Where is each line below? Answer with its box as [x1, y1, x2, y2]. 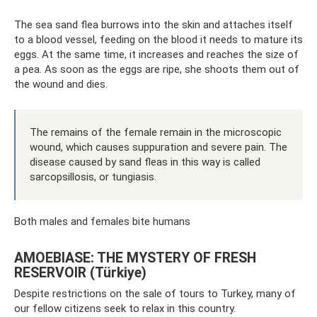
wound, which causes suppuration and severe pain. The [30, 141, 287, 154]
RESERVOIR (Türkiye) [14, 264, 146, 281]
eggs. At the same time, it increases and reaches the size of [14, 48, 299, 62]
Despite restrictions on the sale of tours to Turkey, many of [14, 287, 296, 301]
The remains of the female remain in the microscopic [30, 126, 282, 139]
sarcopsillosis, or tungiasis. [30, 171, 156, 184]
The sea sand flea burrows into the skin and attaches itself [14, 18, 293, 32]
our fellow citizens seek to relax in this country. [14, 302, 236, 316]
